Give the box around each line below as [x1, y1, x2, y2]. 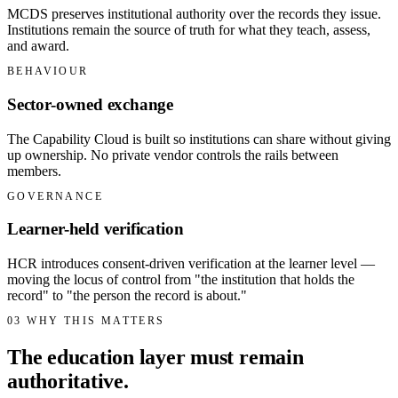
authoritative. [7, 369, 129, 393]
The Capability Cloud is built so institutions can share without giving [7, 131, 391, 147]
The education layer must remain [7, 345, 304, 369]
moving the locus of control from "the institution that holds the [7, 272, 354, 288]
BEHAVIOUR [7, 65, 89, 78]
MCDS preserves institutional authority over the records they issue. [7, 6, 381, 22]
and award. [7, 38, 69, 54]
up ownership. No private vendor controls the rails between [7, 147, 338, 163]
